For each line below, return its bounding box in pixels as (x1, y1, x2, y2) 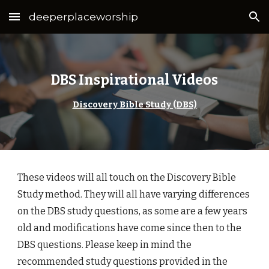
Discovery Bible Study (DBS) (72, 99, 197, 110)
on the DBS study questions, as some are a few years (17, 205, 248, 217)
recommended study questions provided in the (17, 256, 228, 267)
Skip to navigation (184, 17, 259, 28)
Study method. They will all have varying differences (17, 189, 250, 200)
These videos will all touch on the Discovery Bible (17, 172, 237, 183)
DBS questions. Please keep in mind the (17, 239, 192, 250)
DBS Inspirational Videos (51, 72, 218, 88)
